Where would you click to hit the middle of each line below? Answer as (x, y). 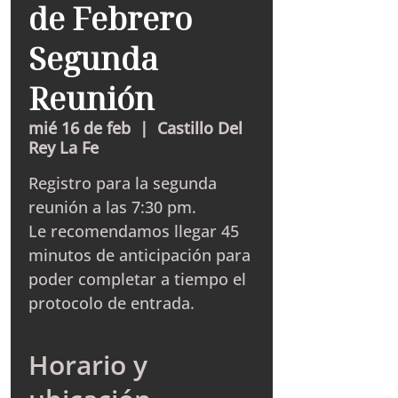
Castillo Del (200, 128)
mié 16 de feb (80, 128)
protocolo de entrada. (111, 303)
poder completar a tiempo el (137, 279)
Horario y (88, 365)
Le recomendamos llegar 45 (134, 231)
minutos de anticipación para (139, 255)
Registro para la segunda (123, 183)
